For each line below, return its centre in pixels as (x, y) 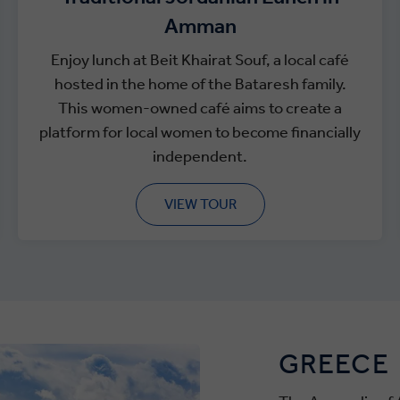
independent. (200, 156)
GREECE (334, 363)
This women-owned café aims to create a (200, 108)
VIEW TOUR (200, 204)
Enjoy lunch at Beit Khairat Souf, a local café (200, 60)
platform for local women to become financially (200, 132)
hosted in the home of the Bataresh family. (200, 84)
